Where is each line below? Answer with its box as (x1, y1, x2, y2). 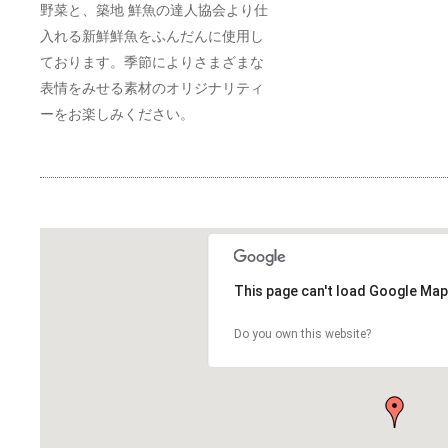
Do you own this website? (233, 327, 371, 341)
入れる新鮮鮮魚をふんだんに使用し (40, 28, 264, 44)
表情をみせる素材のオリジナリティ (40, 80, 264, 96)
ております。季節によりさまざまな (40, 54, 264, 70)
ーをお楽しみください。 (40, 106, 194, 122)
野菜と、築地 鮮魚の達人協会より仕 (40, 2, 268, 18)
